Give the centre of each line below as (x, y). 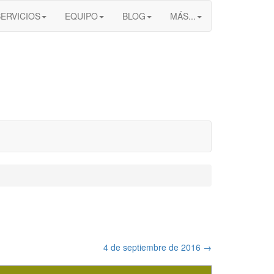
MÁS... (183, 16)
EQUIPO (81, 16)
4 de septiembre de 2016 (153, 247)
